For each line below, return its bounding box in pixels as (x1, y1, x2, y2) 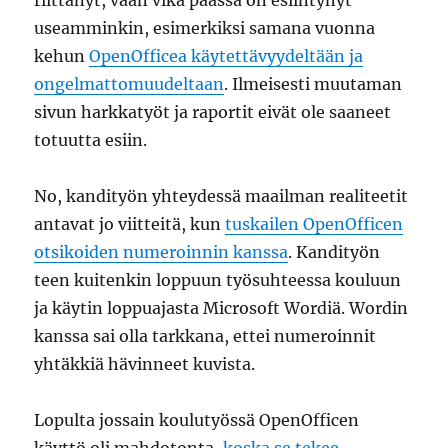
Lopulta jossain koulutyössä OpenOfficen (34, 410, 360, 430)
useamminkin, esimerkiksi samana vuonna (34, 18, 376, 38)
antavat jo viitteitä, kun (34, 214, 226, 234)
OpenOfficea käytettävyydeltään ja (89, 46, 364, 66)
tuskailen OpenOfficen (225, 214, 404, 234)
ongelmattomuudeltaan (34, 74, 225, 94)
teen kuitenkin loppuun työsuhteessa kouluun (34, 270, 402, 290)
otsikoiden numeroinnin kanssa (34, 242, 289, 262)
